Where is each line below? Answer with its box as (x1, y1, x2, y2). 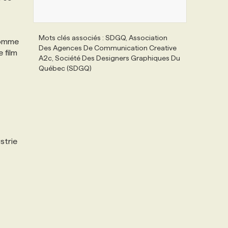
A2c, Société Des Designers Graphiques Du (39, 54, 180, 62)
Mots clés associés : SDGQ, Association (39, 34, 167, 42)
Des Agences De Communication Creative (39, 44, 177, 52)
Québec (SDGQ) (39, 64, 92, 72)
